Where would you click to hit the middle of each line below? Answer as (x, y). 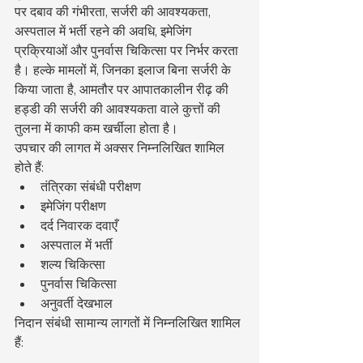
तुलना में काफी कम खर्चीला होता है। (96, 128)
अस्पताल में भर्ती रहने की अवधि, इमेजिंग (105, 31)
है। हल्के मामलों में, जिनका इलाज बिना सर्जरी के (124, 70)
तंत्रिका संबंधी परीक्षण (91, 187)
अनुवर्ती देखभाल (77, 303)
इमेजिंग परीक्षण (73, 206)
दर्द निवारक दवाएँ (79, 226)
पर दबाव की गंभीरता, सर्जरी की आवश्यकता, (114, 12)
